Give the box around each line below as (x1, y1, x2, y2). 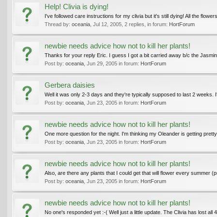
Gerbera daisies (45, 81, 95, 89)
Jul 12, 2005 (93, 21, 122, 27)
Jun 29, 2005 (87, 60, 117, 66)
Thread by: (45, 21, 72, 27)
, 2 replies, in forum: (122, 21, 169, 27)
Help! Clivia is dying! (45, 2, 108, 11)
